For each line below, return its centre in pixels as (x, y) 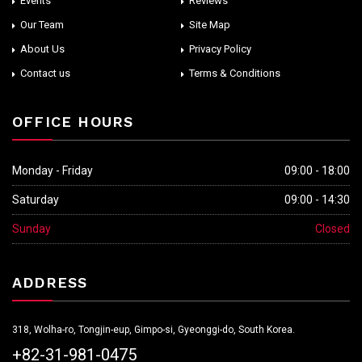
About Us (42, 48)
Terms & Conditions (235, 73)
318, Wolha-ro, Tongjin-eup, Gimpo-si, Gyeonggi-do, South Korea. (154, 329)
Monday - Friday (53, 170)
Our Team (42, 24)
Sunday (32, 228)
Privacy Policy (220, 48)
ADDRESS (50, 282)
